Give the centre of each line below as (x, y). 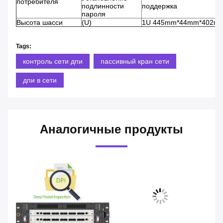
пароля (94, 14)
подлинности (103, 6)
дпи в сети (40, 80)
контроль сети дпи (53, 61)
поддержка (160, 6)
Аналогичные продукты (111, 129)
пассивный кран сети (135, 61)
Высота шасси (40, 22)
